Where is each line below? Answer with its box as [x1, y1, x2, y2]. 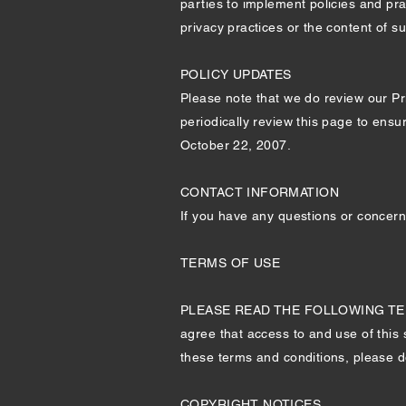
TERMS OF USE [180, 256, 281, 270]
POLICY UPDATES [180, 67, 292, 82]
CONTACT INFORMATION [180, 185, 339, 199]
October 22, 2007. [180, 138, 292, 152]
